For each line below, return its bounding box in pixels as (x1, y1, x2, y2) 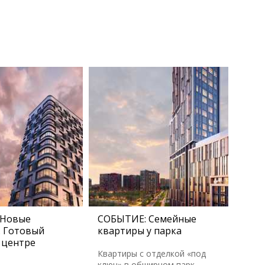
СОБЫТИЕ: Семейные (98, 212, 196, 225)
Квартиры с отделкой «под (98, 248, 206, 259)
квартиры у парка (98, 224, 182, 237)
